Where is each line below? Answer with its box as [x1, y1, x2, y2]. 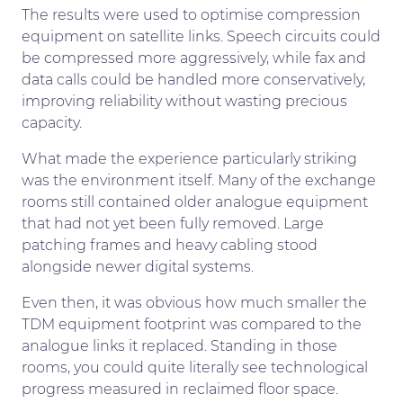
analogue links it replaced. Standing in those [22, 336, 337, 354]
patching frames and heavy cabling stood [22, 236, 318, 254]
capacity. [22, 113, 82, 131]
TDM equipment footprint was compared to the [22, 315, 362, 333]
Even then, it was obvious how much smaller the [22, 293, 367, 311]
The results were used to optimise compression [22, 5, 361, 23]
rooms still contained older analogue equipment [22, 193, 368, 210]
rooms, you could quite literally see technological [22, 358, 368, 376]
